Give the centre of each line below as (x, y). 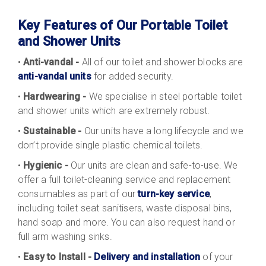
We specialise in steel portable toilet (165, 96)
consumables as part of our (78, 194)
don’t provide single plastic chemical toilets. (112, 145)
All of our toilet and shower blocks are (162, 62)
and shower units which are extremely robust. (115, 110)
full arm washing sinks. (66, 236)
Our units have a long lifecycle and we (162, 131)
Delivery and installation (147, 256)
